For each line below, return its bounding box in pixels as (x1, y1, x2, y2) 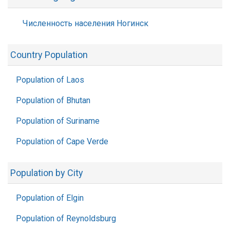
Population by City (10, 167, 83, 178)
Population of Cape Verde (16, 137, 108, 146)
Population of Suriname (16, 116, 100, 126)
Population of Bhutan (16, 95, 90, 105)
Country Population (10, 49, 88, 60)
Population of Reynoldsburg (16, 214, 116, 223)
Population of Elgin (16, 193, 84, 203)
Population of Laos (16, 75, 84, 85)
